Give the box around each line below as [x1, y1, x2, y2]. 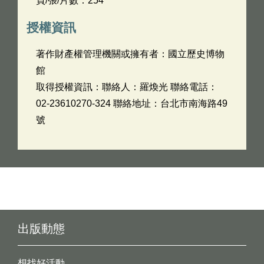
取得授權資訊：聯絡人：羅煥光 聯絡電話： [36, 82, 217, 92]
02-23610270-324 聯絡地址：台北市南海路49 [36, 98, 227, 108]
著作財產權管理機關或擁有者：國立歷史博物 [36, 49, 225, 59]
